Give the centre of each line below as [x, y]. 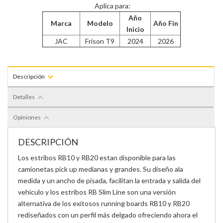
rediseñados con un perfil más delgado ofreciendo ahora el [108, 215]
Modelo [100, 23]
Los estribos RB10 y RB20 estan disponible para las [97, 157]
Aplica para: [111, 5]
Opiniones [27, 117]
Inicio [135, 29]
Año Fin [166, 23]
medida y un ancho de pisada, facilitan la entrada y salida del [109, 180]
